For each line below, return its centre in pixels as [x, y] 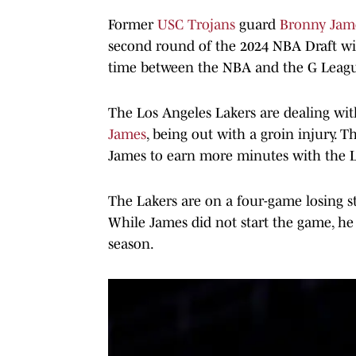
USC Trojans [196, 24]
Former [133, 24]
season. [131, 244]
